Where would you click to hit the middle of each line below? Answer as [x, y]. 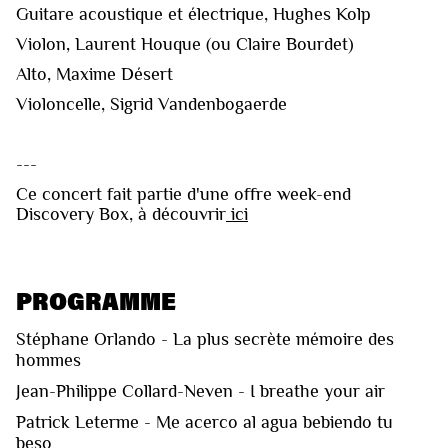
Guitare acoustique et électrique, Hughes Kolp [193, 14]
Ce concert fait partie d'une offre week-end [183, 194]
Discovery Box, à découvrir [121, 214]
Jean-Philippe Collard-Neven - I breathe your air [200, 391]
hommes [48, 360]
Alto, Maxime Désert [94, 74]
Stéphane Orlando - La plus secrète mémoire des [205, 339]
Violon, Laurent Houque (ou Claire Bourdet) [185, 44]
